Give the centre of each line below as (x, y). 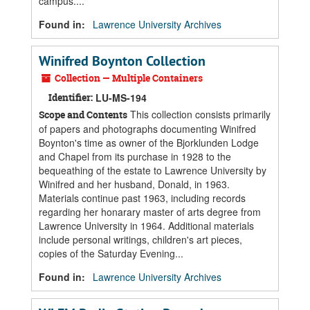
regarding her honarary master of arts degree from (150, 212)
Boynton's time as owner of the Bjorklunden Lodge (149, 143)
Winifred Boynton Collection (122, 61)
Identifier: (71, 97)
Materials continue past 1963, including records (142, 198)
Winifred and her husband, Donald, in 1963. (134, 184)
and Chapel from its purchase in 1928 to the (135, 156)
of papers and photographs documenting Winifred (147, 129)
